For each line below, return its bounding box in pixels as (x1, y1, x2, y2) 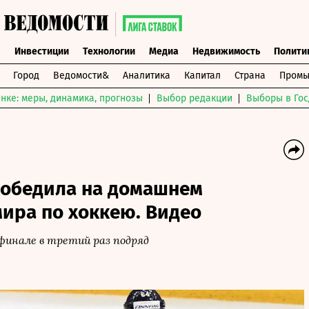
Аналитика (122, 70, 170, 81)
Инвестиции (14, 46, 69, 57)
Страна (234, 70, 266, 81)
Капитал (183, 70, 221, 81)
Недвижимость (192, 46, 260, 57)
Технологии (82, 46, 135, 57)
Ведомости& (52, 70, 109, 81)
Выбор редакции (157, 92, 232, 104)
